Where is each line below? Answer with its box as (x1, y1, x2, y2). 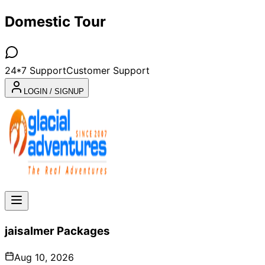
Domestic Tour (5, 12, 106, 30)
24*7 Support (5, 64, 66, 76)
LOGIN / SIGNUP (24, 86, 84, 96)
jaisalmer (5, 224, 54, 238)
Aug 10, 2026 (14, 251, 74, 264)
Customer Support (66, 64, 150, 76)
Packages (57, 224, 110, 238)
